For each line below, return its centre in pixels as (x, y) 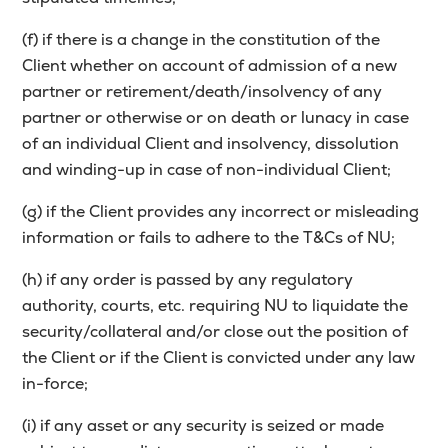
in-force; (55, 384)
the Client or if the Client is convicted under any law (219, 358)
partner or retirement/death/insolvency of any (202, 92)
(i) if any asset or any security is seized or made (203, 426)
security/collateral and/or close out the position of (215, 332)
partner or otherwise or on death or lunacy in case (216, 118)
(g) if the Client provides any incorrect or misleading (221, 212)
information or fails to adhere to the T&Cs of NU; (209, 238)
